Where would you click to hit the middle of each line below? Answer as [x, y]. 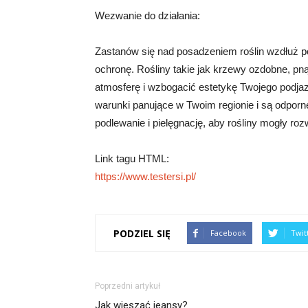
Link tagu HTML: [132, 158]
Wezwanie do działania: [147, 15]
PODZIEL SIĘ [142, 233]
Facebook [228, 233]
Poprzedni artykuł [128, 286]
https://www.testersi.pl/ [145, 176]
